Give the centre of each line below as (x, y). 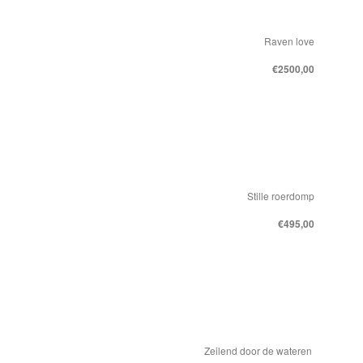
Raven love (289, 41)
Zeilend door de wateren (259, 350)
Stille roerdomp (281, 196)
